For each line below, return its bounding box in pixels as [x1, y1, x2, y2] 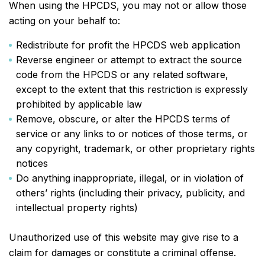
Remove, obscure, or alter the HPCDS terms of [16, 113, 230, 125]
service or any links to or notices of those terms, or [16, 128, 248, 140]
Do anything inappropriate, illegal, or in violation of [16, 172, 244, 184]
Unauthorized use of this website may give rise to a [9, 231, 238, 243]
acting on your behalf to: [9, 15, 120, 27]
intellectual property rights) [16, 202, 138, 214]
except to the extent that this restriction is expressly [16, 83, 248, 95]
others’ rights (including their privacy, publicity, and [16, 187, 245, 199]
